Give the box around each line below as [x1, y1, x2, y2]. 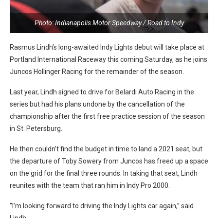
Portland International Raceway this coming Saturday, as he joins [10, 55, 207, 63]
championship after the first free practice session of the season [10, 112, 205, 120]
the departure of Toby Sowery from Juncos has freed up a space [10, 157, 208, 165]
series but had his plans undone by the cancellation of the [10, 100, 185, 108]
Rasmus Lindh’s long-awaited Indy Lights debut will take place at [10, 43, 204, 51]
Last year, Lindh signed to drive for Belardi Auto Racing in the [10, 88, 194, 96]
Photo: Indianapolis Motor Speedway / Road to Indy [34, 18, 184, 27]
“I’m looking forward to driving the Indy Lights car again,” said [10, 201, 194, 210]
